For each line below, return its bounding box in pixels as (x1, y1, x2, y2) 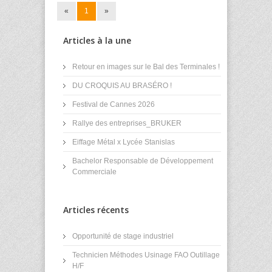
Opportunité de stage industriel (72, 232, 174, 240)
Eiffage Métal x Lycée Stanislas (72, 138, 175, 146)
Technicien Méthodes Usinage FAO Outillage (72, 251, 220, 259)
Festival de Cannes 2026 (72, 100, 155, 109)
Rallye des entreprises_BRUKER (72, 119, 182, 127)
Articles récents (63, 204, 129, 216)
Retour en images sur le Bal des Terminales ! (72, 63, 220, 71)
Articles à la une (63, 35, 131, 46)
